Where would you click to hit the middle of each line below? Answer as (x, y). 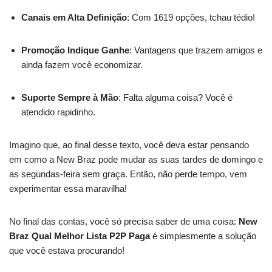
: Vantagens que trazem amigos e (196, 50)
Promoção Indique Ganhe (75, 50)
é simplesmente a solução (203, 236)
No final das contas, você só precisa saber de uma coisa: (124, 221)
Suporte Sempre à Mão (70, 97)
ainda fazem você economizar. (82, 65)
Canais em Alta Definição (74, 17)
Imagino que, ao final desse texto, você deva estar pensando (129, 145)
